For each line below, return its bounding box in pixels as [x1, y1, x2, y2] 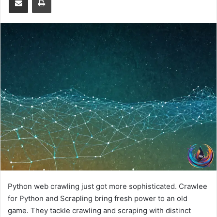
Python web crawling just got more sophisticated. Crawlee [8, 182, 207, 191]
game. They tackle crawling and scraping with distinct [8, 206, 191, 216]
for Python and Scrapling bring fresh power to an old [8, 194, 187, 203]
